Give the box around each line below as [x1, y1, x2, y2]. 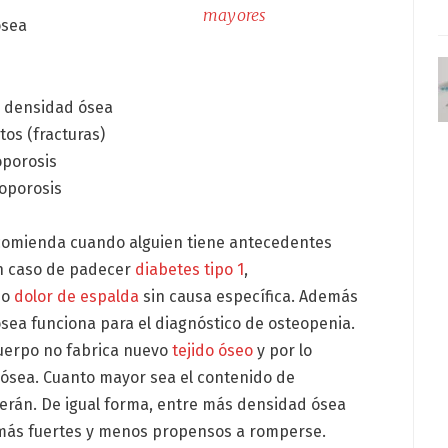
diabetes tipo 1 [135, 260, 245, 280]
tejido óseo [172, 341, 254, 361]
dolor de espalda [14, 287, 140, 307]
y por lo [253, 341, 313, 361]
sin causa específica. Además [139, 287, 359, 307]
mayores [202, 4, 267, 25]
